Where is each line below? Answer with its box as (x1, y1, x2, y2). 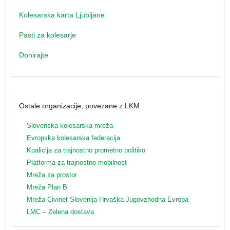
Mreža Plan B (26, 183, 67, 191)
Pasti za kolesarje (18, 30, 76, 39)
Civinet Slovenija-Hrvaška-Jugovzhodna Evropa (45, 195, 188, 203)
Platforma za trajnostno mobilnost (26, 158, 127, 166)
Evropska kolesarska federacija (26, 133, 120, 142)
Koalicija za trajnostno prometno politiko (26, 146, 145, 154)
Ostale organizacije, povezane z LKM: (18, 101, 142, 110)
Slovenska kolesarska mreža (26, 121, 113, 129)
